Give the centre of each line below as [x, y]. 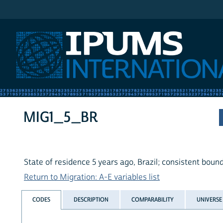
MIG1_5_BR [61, 117]
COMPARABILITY [152, 199]
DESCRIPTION [91, 199]
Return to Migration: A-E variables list [92, 177]
